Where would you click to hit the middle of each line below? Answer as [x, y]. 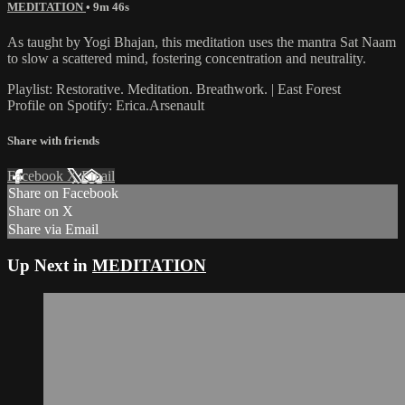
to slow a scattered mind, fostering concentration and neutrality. [187, 58]
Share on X [41, 212]
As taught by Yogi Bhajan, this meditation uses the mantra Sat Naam [202, 42]
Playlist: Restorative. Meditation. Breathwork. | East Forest [174, 89]
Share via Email [53, 230]
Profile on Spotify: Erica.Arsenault [106, 105]
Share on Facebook [63, 193]
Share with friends [53, 141]
